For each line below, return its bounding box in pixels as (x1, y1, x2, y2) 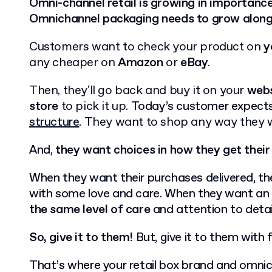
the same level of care (29, 202, 151, 218)
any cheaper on (29, 55, 118, 71)
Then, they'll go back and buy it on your (29, 83, 247, 99)
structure (29, 114, 80, 131)
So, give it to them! (29, 229, 133, 246)
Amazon (118, 55, 163, 71)
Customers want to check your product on (29, 39, 263, 55)
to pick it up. (58, 98, 131, 115)
